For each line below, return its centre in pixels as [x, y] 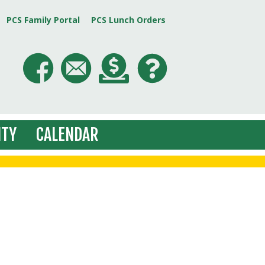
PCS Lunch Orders [128, 20]
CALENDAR [67, 135]
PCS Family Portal [43, 20]
